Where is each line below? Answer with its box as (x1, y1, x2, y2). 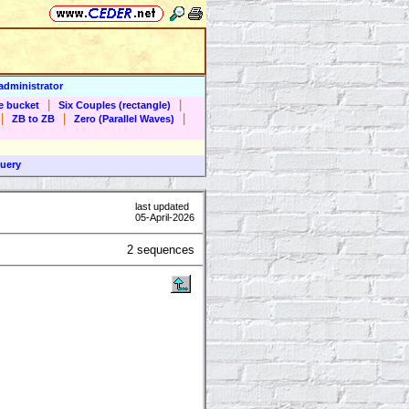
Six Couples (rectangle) (58, 100, 171, 110)
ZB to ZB (12, 113, 55, 124)
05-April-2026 (135, 212, 194, 224)
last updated (135, 201, 189, 213)
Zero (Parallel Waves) (74, 113, 174, 124)
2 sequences (127, 243, 194, 257)
